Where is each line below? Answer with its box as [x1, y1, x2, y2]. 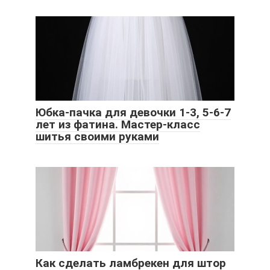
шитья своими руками [36, 129, 159, 143]
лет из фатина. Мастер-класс [36, 117, 200, 131]
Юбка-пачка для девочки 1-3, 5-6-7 [36, 105, 231, 119]
